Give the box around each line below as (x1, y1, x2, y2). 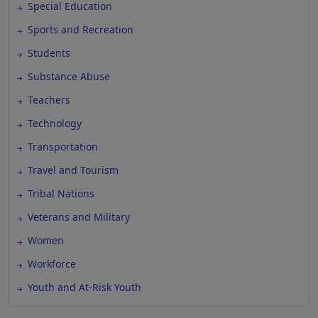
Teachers (28, 92, 70, 106)
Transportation (28, 139, 98, 153)
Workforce (28, 256, 76, 270)
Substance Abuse (28, 69, 110, 83)
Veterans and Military (28, 209, 130, 224)
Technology (28, 116, 82, 130)
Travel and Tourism (28, 163, 119, 177)
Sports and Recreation (28, 22, 133, 36)
